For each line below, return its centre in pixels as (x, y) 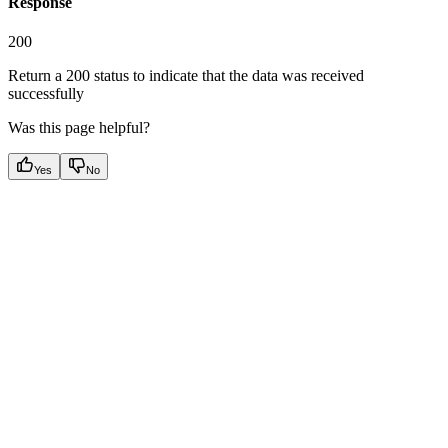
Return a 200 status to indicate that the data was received (186, 75)
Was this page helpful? (79, 127)
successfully (46, 93)
